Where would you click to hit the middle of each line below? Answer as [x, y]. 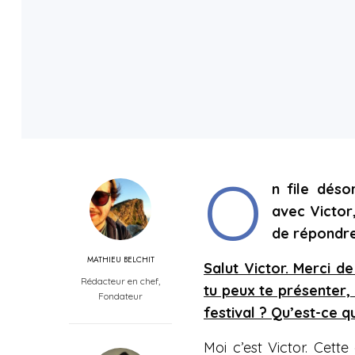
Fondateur [120, 296]
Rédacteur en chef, [120, 281]
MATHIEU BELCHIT [120, 260]
